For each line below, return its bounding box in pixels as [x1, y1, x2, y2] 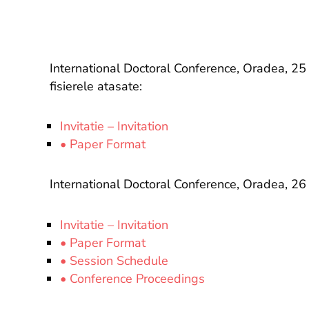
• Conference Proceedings [60, 270, 205, 287]
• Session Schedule [60, 252, 168, 269]
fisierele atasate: [50, 78, 142, 94]
